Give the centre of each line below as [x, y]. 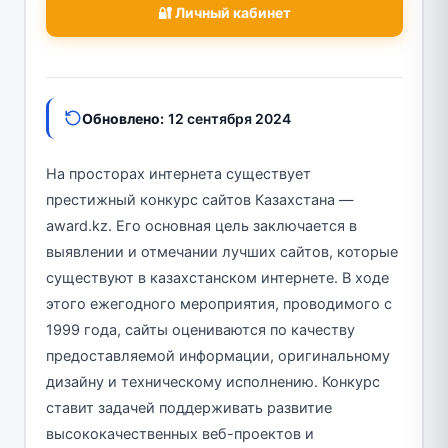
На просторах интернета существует [178, 173]
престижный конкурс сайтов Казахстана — [199, 199]
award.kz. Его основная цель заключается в [201, 225]
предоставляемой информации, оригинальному [217, 355]
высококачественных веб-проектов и [179, 433]
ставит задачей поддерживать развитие [188, 407]
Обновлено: [122, 118]
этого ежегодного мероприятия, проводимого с [218, 303]
